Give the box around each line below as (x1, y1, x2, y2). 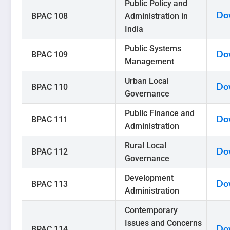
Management (125, 56, 174, 67)
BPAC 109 (31, 50, 68, 60)
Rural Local (125, 141, 166, 151)
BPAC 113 (31, 179, 68, 189)
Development (125, 173, 174, 183)
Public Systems (125, 44, 181, 54)
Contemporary (125, 205, 178, 216)
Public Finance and (125, 108, 195, 119)
